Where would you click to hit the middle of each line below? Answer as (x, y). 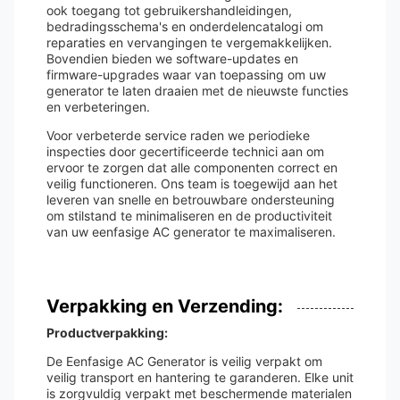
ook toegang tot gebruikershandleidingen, (169, 10)
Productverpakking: (107, 333)
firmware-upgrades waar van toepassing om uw (186, 75)
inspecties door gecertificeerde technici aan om (185, 151)
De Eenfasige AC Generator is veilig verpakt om (184, 361)
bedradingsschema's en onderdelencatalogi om (185, 26)
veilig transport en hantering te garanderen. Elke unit (200, 377)
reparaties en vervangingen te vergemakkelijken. (189, 42)
